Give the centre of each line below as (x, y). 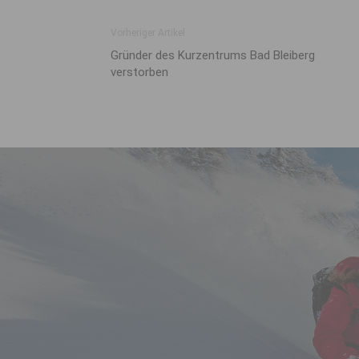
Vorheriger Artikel (148, 33)
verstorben (139, 73)
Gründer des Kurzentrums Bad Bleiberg (213, 56)
